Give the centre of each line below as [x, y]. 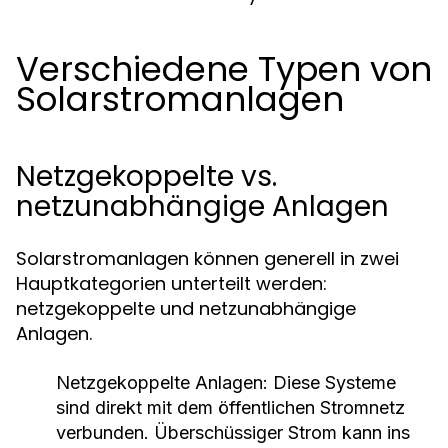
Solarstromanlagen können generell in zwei [207, 258]
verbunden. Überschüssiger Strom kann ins [233, 432]
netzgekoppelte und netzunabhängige [186, 308]
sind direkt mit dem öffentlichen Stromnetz [230, 407]
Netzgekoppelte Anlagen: [162, 382]
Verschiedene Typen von [224, 69]
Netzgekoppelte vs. [146, 176]
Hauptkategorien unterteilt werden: [171, 283]
